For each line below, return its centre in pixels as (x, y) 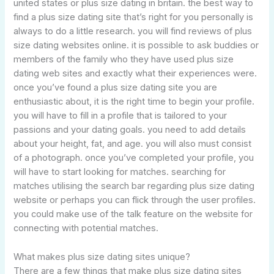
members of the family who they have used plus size (124, 60)
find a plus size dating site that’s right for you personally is (134, 17)
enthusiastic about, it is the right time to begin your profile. (134, 102)
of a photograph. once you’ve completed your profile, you (134, 158)
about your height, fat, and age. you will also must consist (133, 144)
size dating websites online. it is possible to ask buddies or (136, 46)
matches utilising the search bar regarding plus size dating (134, 186)
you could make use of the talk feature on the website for (133, 214)
